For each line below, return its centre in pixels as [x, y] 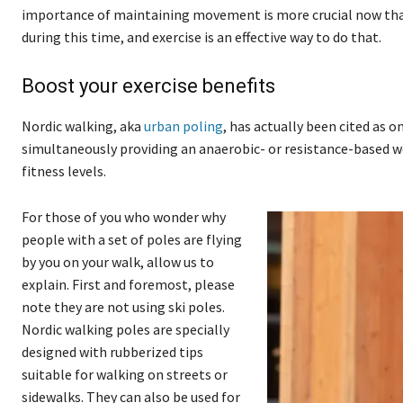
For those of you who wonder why [124, 217]
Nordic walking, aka [83, 126]
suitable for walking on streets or [125, 375]
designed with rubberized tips [112, 352]
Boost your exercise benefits [148, 86]
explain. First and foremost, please [128, 285]
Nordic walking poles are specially [125, 330]
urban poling [184, 126]
